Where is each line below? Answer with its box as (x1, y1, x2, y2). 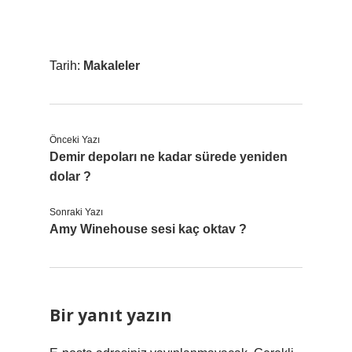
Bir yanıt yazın (49, 304, 172, 326)
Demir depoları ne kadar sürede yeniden (49, 150, 288, 163)
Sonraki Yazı (49, 207, 103, 218)
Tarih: (49, 59, 83, 72)
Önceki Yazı (49, 134, 100, 145)
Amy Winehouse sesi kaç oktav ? (49, 222, 247, 236)
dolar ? (49, 170, 91, 183)
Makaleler (83, 59, 140, 72)
